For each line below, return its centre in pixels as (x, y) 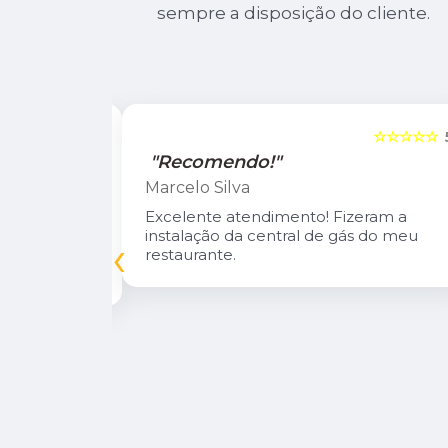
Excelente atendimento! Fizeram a (276, 216)
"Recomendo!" (216, 161)
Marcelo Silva (198, 187)
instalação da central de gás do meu (282, 235)
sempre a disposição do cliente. (293, 12)
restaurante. (191, 254)
